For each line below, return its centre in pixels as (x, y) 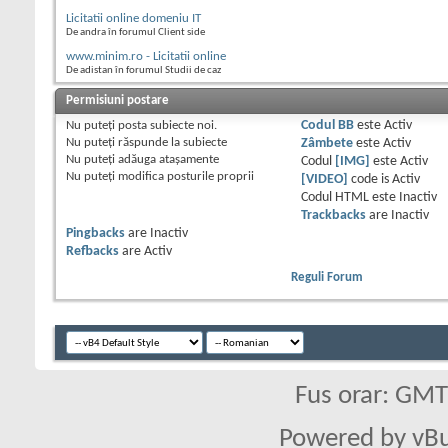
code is (369, 180)
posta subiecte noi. (166, 126)
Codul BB (327, 126)
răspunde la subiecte (171, 143)
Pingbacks (95, 234)
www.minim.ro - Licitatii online (146, 57)
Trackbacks (333, 216)
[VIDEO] (324, 180)
